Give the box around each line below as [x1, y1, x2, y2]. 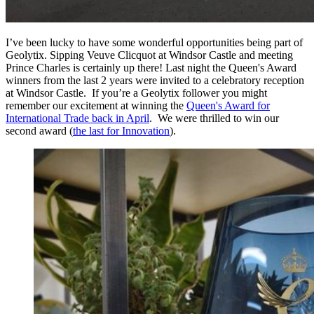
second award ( [6, 124, 73, 137]
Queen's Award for [186, 99, 270, 111]
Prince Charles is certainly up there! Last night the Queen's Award [6, 61, 296, 74]
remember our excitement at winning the [6, 99, 186, 111]
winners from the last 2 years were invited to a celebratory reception [6, 74, 304, 86]
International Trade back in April [6, 111, 149, 124]
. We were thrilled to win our [149, 111, 279, 124]
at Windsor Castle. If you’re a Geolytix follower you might [6, 86, 267, 99]
